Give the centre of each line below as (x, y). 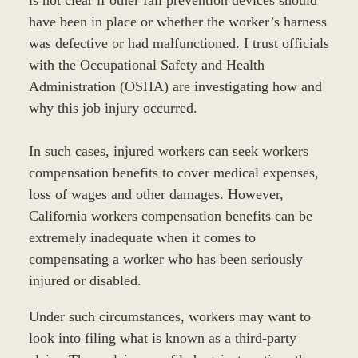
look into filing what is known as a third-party (162, 338)
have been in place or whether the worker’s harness (177, 22)
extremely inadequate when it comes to (142, 238)
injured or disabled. (85, 281)
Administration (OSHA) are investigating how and (175, 87)
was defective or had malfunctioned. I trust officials (179, 44)
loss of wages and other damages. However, (156, 195)
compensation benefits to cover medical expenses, (173, 173)
